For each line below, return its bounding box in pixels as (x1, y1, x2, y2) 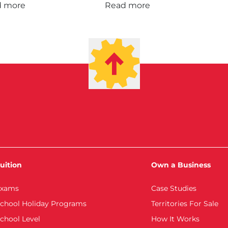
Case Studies (151, 184, 196, 193)
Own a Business (151, 160, 211, 169)
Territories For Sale (151, 199, 218, 208)
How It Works (151, 214, 199, 223)
